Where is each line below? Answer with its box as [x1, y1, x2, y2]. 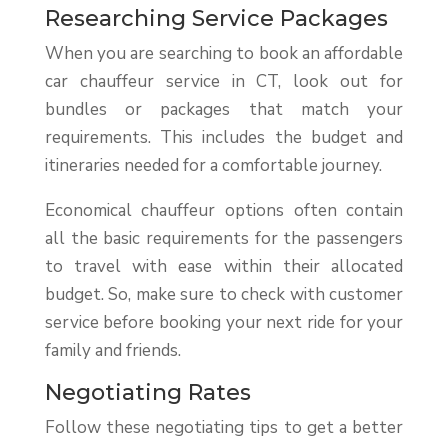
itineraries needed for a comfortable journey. [44, 154, 382, 178]
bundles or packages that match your [44, 98, 404, 122]
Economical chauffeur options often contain [44, 199, 404, 223]
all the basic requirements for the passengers [44, 227, 404, 251]
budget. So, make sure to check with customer [44, 283, 404, 307]
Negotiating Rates [44, 379, 251, 407]
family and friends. [44, 339, 181, 363]
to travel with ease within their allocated [44, 255, 404, 279]
